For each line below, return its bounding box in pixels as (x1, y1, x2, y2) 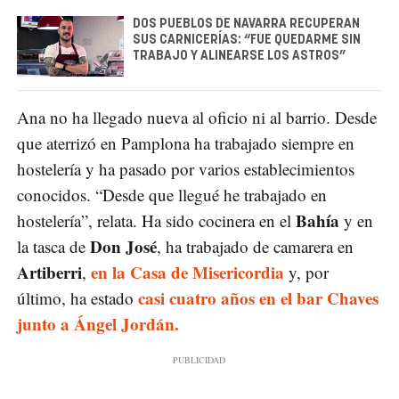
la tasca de (17, 234, 90, 257)
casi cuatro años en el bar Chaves (138, 285, 379, 310)
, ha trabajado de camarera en (157, 234, 354, 257)
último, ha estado (17, 286, 138, 309)
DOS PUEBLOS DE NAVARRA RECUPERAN (133, 18, 360, 31)
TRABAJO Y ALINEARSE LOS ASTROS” (133, 50, 346, 63)
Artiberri (17, 259, 82, 284)
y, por (289, 260, 329, 283)
